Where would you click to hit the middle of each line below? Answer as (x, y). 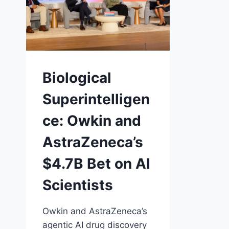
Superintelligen (96, 99)
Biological (77, 78)
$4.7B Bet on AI (96, 164)
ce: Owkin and (92, 121)
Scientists (78, 185)
